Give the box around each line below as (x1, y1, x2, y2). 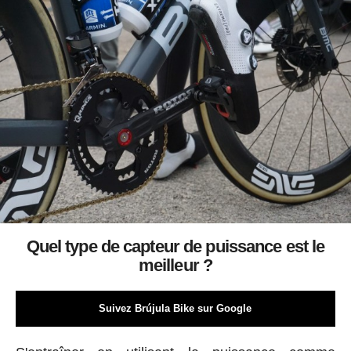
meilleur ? (138, 255, 213, 276)
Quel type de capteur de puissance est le (26, 237, 325, 257)
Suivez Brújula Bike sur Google (99, 302, 252, 315)
